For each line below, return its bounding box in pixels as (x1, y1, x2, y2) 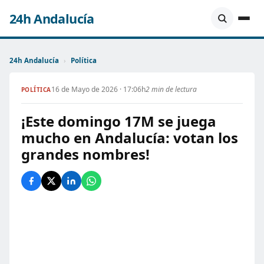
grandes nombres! (21, 144, 150, 164)
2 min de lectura (145, 84, 197, 94)
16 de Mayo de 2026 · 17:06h (51, 84, 146, 94)
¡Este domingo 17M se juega (21, 111, 216, 131)
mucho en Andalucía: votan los (21, 128, 238, 147)
